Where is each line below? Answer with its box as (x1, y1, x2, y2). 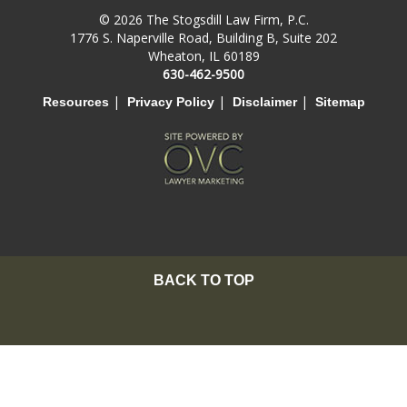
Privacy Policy (126, 94, 214, 109)
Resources (42, 94, 109, 109)
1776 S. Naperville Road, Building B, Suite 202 (70, 28, 337, 46)
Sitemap (314, 94, 365, 109)
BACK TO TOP (153, 272, 254, 288)
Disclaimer (232, 94, 297, 109)
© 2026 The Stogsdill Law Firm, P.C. (98, 10, 309, 28)
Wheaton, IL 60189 (147, 46, 260, 65)
